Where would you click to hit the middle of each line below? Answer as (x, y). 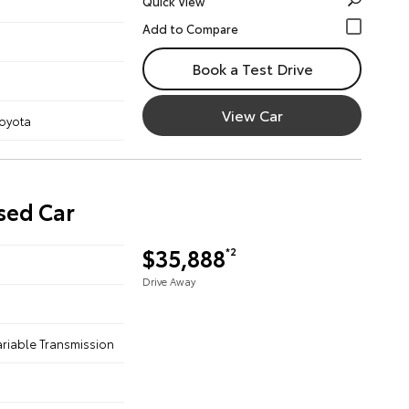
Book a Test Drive (252, 68)
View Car (252, 115)
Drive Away (169, 281)
